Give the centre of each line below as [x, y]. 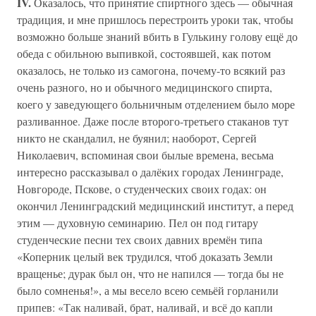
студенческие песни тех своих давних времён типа [140, 239]
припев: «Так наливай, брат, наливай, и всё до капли [145, 307]
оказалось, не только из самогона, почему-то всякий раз [151, 70]
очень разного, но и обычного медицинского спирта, [145, 87]
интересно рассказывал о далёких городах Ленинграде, [150, 172]
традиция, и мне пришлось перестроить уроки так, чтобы [155, 19]
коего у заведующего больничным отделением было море [156, 104]
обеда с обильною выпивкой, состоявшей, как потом [144, 53]
